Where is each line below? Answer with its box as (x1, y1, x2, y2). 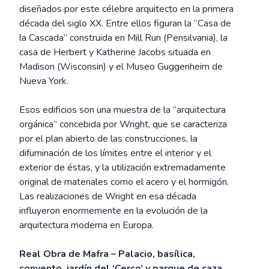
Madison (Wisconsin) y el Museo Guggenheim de (19, 60, 223, 73)
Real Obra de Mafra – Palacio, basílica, (19, 247, 195, 261)
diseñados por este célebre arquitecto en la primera (19, 2, 234, 16)
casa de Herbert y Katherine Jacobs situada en (19, 46, 211, 59)
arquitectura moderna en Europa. (19, 219, 154, 232)
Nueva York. (19, 74, 68, 88)
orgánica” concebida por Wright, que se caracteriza (19, 118, 227, 131)
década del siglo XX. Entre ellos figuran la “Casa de (19, 17, 231, 30)
